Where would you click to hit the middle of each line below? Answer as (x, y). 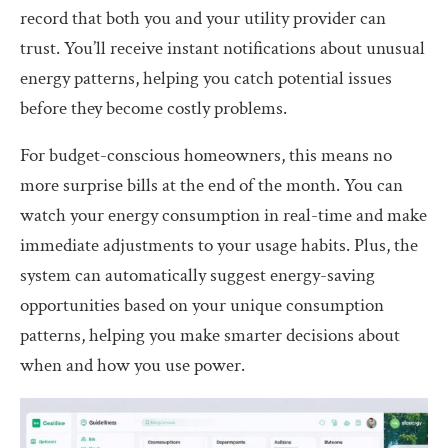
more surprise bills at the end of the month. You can (211, 185)
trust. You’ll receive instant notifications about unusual (222, 48)
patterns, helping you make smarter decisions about (210, 335)
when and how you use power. (132, 365)
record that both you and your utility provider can (203, 18)
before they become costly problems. (153, 108)
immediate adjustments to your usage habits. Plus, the (219, 245)
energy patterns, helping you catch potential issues (206, 78)
